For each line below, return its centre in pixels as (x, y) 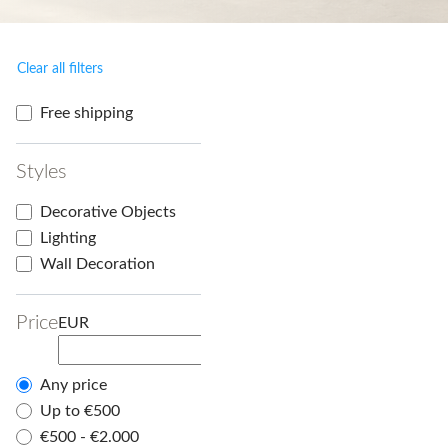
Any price (73, 385)
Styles (41, 172)
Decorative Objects (108, 212)
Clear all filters (60, 69)
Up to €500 (80, 411)
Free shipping (86, 113)
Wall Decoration (97, 264)
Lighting (68, 238)
